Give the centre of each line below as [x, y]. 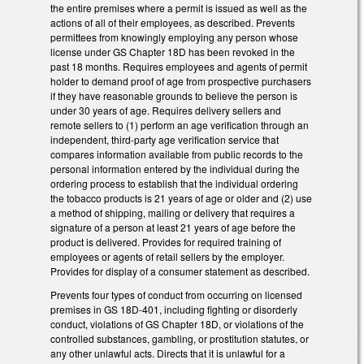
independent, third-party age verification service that [165, 140]
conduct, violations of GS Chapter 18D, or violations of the [177, 323]
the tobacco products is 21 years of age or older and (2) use [181, 198]
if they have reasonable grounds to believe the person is [174, 96]
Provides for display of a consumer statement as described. [180, 271]
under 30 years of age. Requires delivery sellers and [166, 110]
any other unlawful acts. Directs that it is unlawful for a [168, 353]
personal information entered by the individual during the [175, 169]
